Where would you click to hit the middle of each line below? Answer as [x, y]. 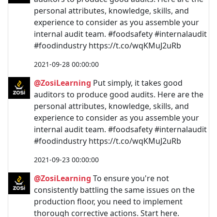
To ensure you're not [130, 178]
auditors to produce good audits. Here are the [119, 94]
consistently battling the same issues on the [114, 190]
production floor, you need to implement [108, 201]
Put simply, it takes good [137, 83]
